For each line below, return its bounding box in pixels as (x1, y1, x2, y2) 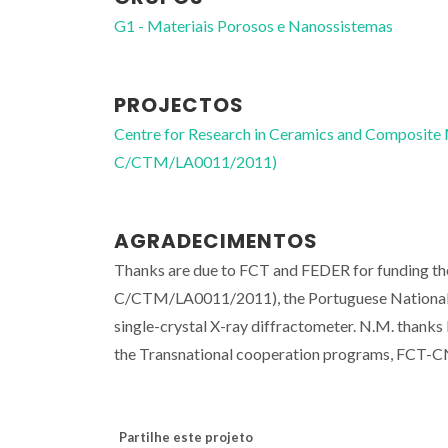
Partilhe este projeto (119, 428, 253, 445)
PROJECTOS (114, 90, 244, 119)
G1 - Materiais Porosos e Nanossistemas (114, 15, 393, 35)
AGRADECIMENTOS (114, 226, 318, 255)
